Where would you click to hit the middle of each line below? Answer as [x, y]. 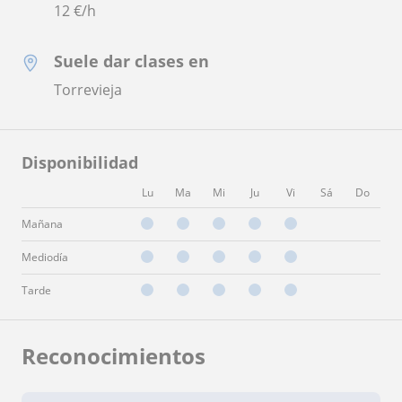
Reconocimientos [114, 355]
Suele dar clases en [131, 61]
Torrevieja [88, 89]
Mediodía [45, 257]
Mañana [42, 223]
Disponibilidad [80, 162]
